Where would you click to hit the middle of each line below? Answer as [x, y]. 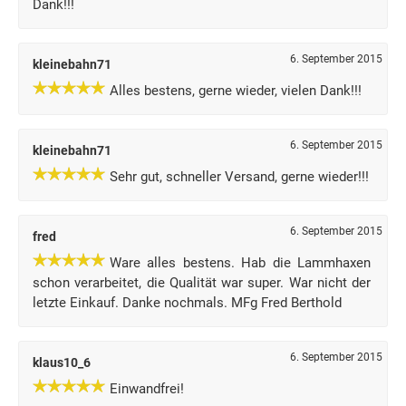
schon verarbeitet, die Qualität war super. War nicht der [202, 283]
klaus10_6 [62, 362]
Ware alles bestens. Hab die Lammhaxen [241, 263]
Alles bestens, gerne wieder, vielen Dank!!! [236, 91]
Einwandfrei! [147, 389]
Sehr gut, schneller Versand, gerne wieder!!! [239, 177]
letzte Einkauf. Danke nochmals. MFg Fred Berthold [187, 303]
